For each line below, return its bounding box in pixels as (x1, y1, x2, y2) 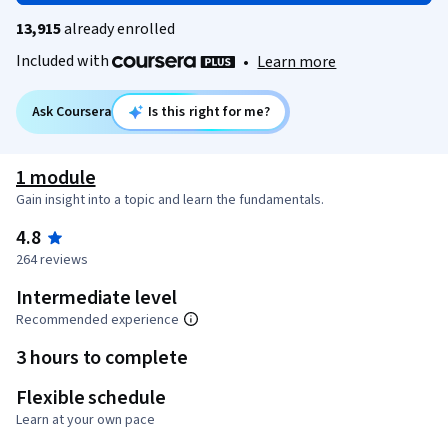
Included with (16, 50, 112, 72)
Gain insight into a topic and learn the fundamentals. (16, 190, 324, 211)
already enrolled (61, 18, 175, 40)
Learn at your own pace (16, 410, 155, 431)
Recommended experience (16, 310, 179, 331)
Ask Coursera (32, 102, 112, 123)
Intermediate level (16, 284, 177, 313)
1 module (16, 164, 96, 193)
